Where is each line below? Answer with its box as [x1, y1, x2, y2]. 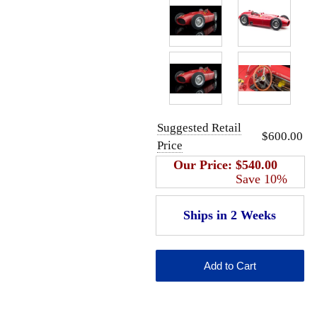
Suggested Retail [156, 120, 241, 134]
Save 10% [235, 171, 287, 186]
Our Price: [173, 157, 236, 172]
